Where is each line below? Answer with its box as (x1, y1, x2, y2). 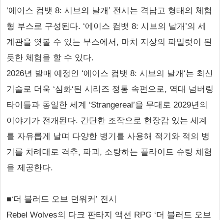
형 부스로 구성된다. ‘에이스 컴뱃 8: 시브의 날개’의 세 (6, 22, 206, 31)
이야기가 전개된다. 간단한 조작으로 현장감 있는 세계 (6, 116, 207, 125)
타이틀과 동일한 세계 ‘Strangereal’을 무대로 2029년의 (6, 100, 208, 110)
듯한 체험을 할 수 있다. (6, 53, 94, 62)
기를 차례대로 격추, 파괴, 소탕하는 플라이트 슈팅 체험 (6, 147, 212, 157)
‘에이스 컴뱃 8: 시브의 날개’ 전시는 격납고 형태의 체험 (6, 6, 212, 15)
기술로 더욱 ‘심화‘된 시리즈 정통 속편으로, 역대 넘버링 (6, 84, 214, 94)
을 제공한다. (6, 163, 53, 172)
